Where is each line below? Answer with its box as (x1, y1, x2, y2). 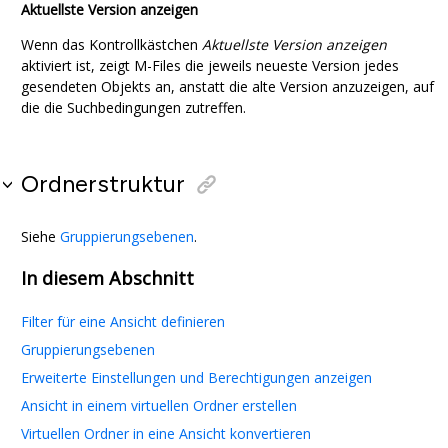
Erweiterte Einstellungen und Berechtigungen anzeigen (21, 367, 372, 387)
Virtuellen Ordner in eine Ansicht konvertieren (21, 423, 311, 443)
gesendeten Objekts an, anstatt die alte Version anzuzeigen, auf (21, 77, 434, 97)
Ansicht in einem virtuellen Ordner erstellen (21, 395, 297, 415)
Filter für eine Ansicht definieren (21, 311, 225, 331)
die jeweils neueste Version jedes (181, 56, 399, 76)
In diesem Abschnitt (21, 266, 194, 291)
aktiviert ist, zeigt (21, 56, 134, 76)
